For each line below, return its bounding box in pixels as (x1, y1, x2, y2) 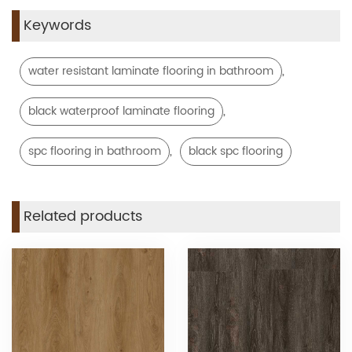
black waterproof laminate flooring (28, 102, 214, 121)
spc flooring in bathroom (28, 142, 161, 161)
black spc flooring (189, 142, 283, 161)
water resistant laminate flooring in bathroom (28, 62, 273, 81)
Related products (24, 205, 142, 229)
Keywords (24, 14, 91, 38)
